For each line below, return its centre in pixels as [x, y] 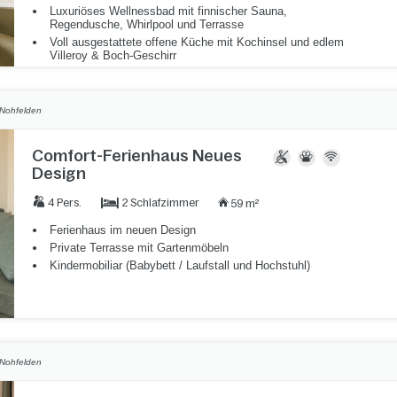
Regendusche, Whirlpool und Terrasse [146, 24]
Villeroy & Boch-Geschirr [113, 55]
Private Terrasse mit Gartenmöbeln [139, 247]
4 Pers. [64, 202]
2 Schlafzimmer [160, 202]
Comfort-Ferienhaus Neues [136, 156]
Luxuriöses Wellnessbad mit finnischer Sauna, [168, 11]
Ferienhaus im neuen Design [122, 230]
